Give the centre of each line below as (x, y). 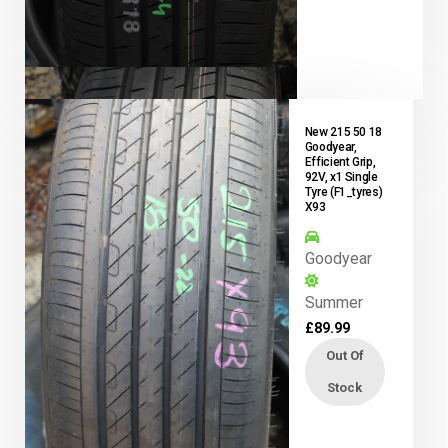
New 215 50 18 (343, 131)
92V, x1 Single (341, 176)
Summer (333, 302)
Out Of (344, 355)
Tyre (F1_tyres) (343, 191)
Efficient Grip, (340, 161)
